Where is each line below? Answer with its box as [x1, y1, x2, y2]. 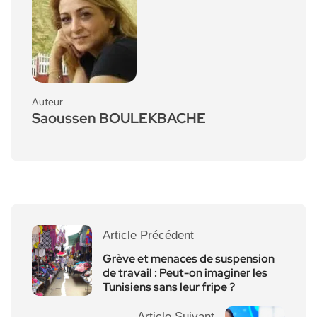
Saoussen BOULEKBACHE [32, 109, 206, 128]
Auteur [32, 96, 63, 109]
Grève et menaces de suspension [103, 251, 275, 267]
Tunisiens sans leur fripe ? [103, 279, 235, 295]
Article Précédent [103, 229, 194, 243]
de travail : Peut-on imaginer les [103, 265, 267, 281]
